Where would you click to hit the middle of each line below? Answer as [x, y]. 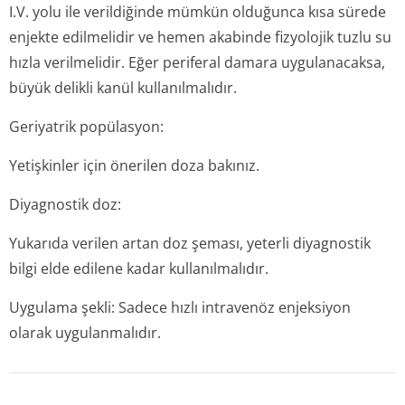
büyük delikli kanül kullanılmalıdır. [123, 88]
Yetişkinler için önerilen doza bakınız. [134, 165]
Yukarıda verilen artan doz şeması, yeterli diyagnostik [190, 243]
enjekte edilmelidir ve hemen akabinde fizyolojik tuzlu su [200, 37]
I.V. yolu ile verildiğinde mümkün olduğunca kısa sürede [198, 12]
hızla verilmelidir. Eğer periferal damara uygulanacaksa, [197, 62]
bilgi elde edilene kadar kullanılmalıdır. [139, 268]
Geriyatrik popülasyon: [86, 127]
